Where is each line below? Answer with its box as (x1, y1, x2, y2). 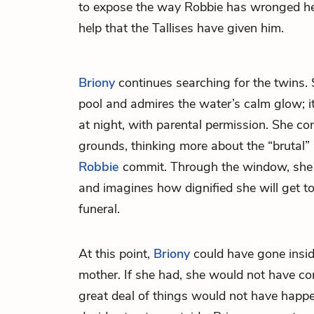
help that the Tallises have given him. (78, 20, 284, 36)
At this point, (78, 245, 153, 262)
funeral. (78, 200, 120, 217)
